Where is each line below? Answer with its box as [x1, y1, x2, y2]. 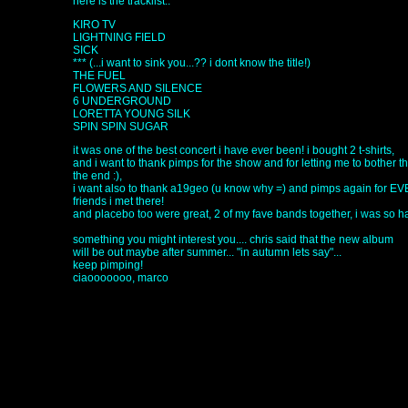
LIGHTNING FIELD [73, 31, 166, 44]
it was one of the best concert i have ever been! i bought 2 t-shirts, [73, 144, 394, 157]
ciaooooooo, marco [73, 271, 168, 284]
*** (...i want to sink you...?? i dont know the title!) [73, 56, 311, 69]
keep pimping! [73, 259, 143, 271]
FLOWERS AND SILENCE [73, 82, 202, 95]
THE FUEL [73, 69, 126, 82]
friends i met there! [73, 195, 164, 208]
